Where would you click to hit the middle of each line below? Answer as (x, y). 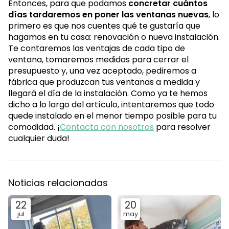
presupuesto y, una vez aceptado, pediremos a (102, 71)
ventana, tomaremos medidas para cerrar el (98, 59)
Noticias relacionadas (58, 182)
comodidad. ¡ (34, 127)
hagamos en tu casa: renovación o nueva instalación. (114, 37)
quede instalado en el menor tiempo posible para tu (112, 116)
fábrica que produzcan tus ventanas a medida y (104, 82)
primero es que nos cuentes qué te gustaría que (104, 26)
